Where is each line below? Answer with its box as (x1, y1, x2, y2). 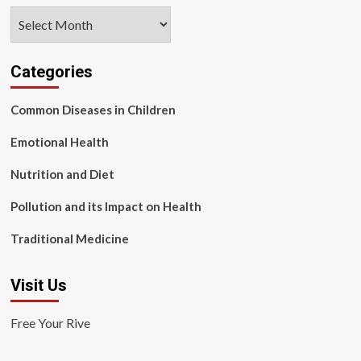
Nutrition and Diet (10, 167, 114, 181)
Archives (9, 8, 62, 23)
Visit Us (10, 276, 67, 295)
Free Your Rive (10, 315, 90, 330)
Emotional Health (10, 135, 109, 149)
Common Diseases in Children (10, 102, 176, 117)
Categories (10, 62, 93, 81)
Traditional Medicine (10, 231, 129, 246)
